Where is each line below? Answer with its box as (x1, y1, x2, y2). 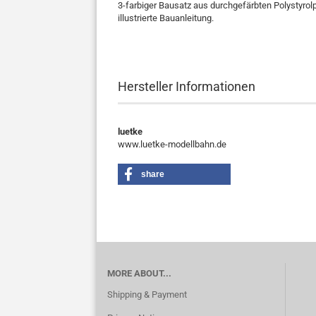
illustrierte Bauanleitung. (118, 13, 214, 23)
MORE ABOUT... (107, 268, 171, 279)
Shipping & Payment (107, 289, 187, 300)
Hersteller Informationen (118, 79, 255, 94)
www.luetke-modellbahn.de (118, 139, 226, 150)
